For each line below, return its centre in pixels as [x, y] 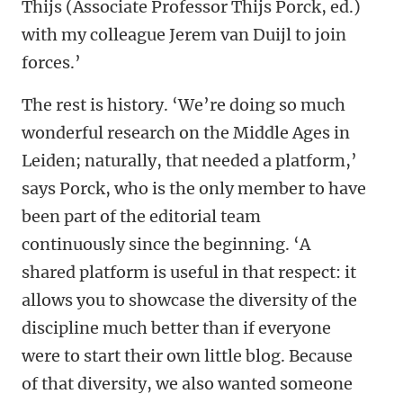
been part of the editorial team [141, 217]
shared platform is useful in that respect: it [189, 273]
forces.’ [51, 63]
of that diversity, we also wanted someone [187, 384]
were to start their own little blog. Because [187, 356]
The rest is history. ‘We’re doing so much [184, 105]
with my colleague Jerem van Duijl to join [184, 35]
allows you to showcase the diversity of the [189, 300]
